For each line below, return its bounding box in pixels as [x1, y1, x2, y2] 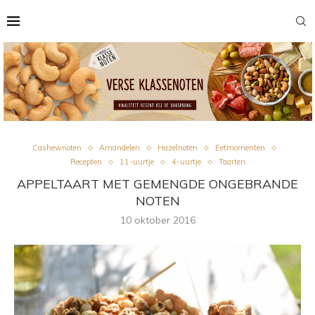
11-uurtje [119, 157, 154, 167]
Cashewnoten [32, 143, 82, 153]
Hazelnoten [157, 143, 198, 153]
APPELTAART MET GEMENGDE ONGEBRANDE [17, 176, 298, 192]
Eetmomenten [215, 143, 265, 153]
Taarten [218, 157, 245, 167]
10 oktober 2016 [120, 214, 195, 226]
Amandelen [99, 143, 140, 153]
